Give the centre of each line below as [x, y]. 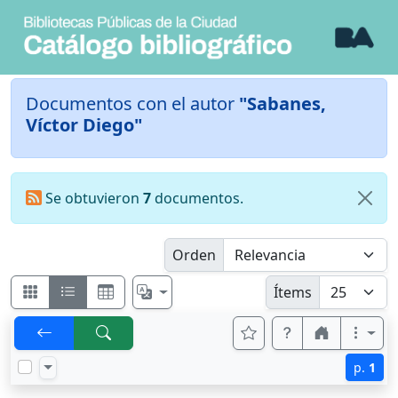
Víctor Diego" [84, 125]
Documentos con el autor [132, 104]
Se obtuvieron [92, 199]
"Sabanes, [283, 104]
